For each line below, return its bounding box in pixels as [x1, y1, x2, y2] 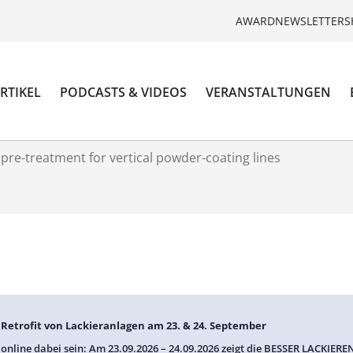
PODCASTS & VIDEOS [60, 84, 188, 102]
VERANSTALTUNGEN [206, 84, 332, 102]
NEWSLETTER [275, 13, 344, 28]
